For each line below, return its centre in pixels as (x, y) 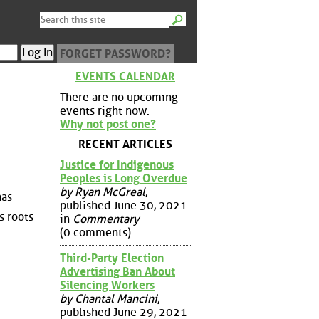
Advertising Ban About (117, 271)
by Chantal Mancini (109, 298)
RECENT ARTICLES (125, 145)
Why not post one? (108, 124)
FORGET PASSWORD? (115, 54)
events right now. (105, 110)
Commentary (106, 219)
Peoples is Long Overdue (124, 178)
